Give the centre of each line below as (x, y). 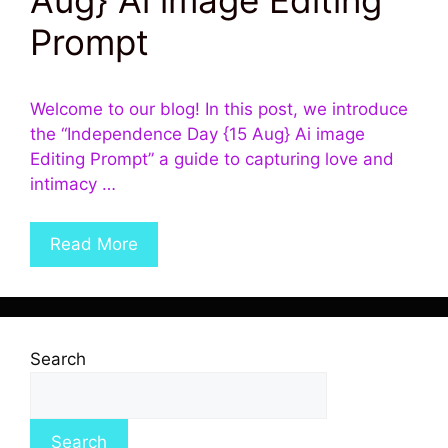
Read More (94, 244)
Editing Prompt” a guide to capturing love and (212, 158)
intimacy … (73, 183)
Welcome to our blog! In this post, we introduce (219, 108)
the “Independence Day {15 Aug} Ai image (197, 133)
